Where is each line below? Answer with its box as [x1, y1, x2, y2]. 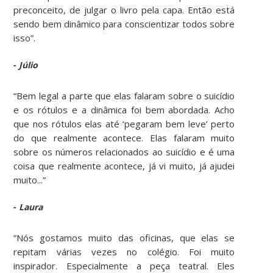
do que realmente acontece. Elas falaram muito [13, 131, 235, 144]
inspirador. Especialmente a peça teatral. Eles [13, 259, 235, 272]
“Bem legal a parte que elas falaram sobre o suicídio [13, 89, 235, 102]
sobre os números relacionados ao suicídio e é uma [13, 145, 235, 158]
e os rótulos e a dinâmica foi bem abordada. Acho [13, 103, 235, 116]
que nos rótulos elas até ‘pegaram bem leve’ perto [13, 117, 235, 130]
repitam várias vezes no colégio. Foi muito [13, 245, 235, 258]
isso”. [13, 32, 36, 44]
